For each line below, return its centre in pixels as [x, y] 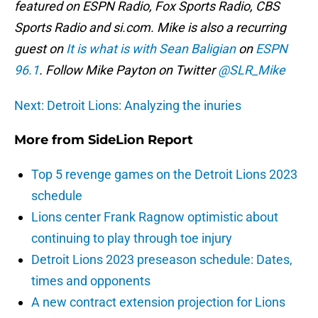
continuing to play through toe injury [132, 238]
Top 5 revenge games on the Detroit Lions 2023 [164, 175]
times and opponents [91, 281]
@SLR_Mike [252, 70]
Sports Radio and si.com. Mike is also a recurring [150, 28]
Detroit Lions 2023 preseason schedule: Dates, [162, 260]
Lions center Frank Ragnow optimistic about [155, 217]
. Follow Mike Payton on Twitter [128, 70]
